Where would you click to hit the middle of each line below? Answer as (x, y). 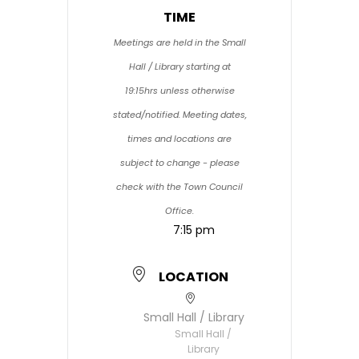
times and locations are (179, 139)
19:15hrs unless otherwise (179, 91)
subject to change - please (179, 163)
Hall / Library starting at (179, 67)
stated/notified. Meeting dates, (179, 115)
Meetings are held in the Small (179, 42)
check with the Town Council (179, 187)
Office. (179, 211)
